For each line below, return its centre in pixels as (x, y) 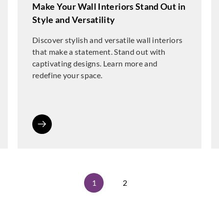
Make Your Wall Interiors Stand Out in (109, 6)
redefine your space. (67, 75)
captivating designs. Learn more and (95, 63)
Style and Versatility (74, 20)
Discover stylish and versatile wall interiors (107, 40)
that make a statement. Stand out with (99, 52)
